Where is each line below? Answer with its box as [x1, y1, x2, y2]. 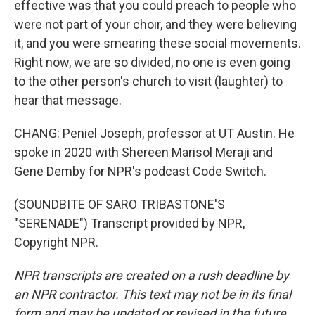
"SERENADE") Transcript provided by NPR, [14, 216, 245, 231]
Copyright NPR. [14, 235, 98, 250]
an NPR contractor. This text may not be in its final [14, 287, 291, 302]
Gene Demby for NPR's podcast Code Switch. [14, 164, 266, 179]
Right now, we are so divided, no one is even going [14, 55, 290, 70]
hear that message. [14, 93, 122, 108]
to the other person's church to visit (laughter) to [14, 74, 283, 89]
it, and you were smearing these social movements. [14, 36, 301, 51]
